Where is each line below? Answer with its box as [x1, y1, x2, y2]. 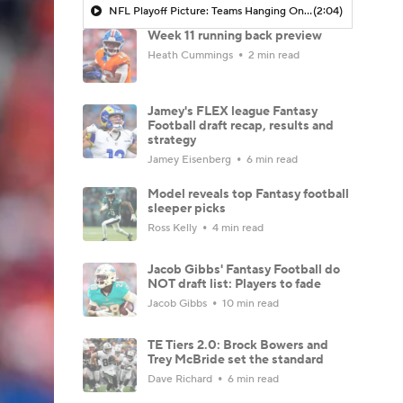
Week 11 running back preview [148, 27, 322, 44]
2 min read [246, 48, 300, 62]
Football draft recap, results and [148, 117, 334, 134]
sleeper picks [148, 200, 226, 217]
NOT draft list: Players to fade [148, 275, 321, 292]
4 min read [210, 220, 264, 235]
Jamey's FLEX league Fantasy [148, 103, 318, 120]
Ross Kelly [148, 220, 200, 235]
